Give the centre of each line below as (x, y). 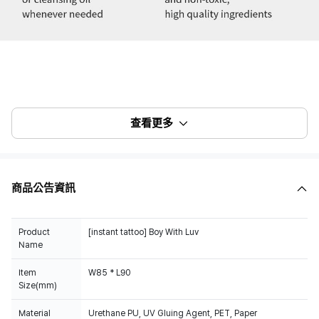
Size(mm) (38, 286)
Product (34, 232)
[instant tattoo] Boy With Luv (143, 232)
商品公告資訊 (43, 188)
